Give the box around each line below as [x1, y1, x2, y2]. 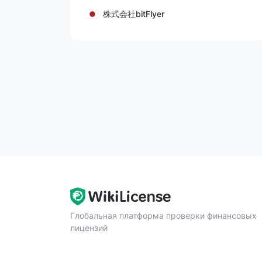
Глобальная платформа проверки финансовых [70, 211, 257, 220]
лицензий [70, 223, 108, 233]
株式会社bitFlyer [103, 9, 164, 19]
